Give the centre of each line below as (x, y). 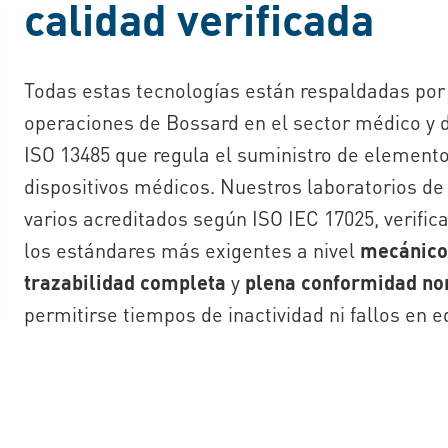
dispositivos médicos (117, 185)
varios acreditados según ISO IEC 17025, (204, 217)
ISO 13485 (69, 153)
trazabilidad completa (125, 281)
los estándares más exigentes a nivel (192, 249)
